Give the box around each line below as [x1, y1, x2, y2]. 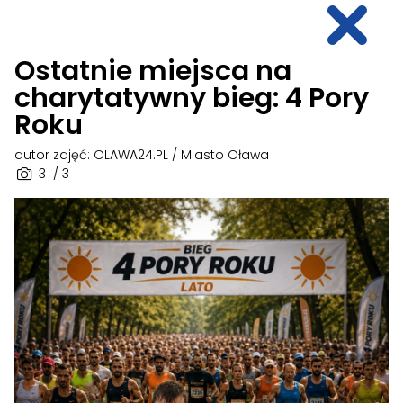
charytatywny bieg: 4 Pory [14, 79, 369, 117]
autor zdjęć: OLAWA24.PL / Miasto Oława [14, 146, 269, 164]
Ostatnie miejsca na [14, 52, 291, 90]
